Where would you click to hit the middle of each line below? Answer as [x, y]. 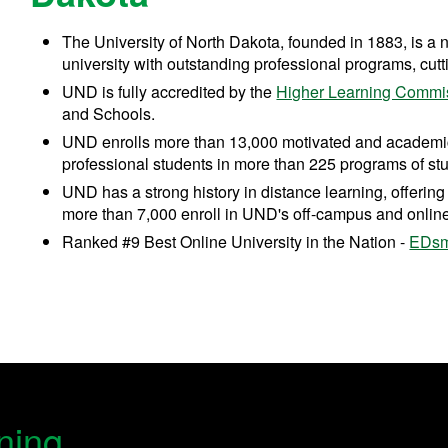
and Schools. [109, 113]
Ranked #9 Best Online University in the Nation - [234, 241]
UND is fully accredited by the [169, 91]
